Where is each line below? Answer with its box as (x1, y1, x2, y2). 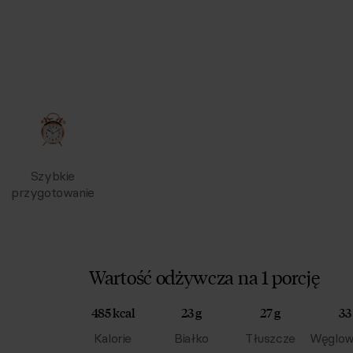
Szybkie (30, 168, 76, 184)
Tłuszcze (245, 330, 295, 346)
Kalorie (93, 330, 132, 346)
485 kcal (91, 304, 135, 321)
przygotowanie (11, 184, 95, 200)
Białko (174, 330, 209, 346)
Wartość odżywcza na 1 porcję (89, 264, 320, 288)
